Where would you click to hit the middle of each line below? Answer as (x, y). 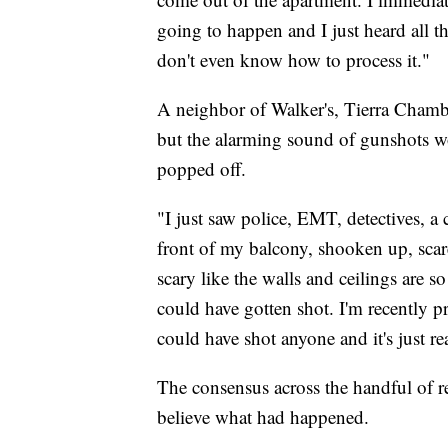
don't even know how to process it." (293, 59)
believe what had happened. (263, 416)
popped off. (201, 168)
